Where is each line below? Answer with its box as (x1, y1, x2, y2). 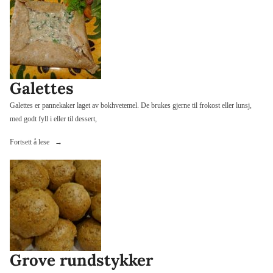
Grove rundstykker (10, 250, 153, 271)
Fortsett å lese (10, 137, 51, 146)
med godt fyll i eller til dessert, (10, 114, 97, 123)
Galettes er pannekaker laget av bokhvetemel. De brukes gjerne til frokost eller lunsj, (10, 101, 252, 110)
